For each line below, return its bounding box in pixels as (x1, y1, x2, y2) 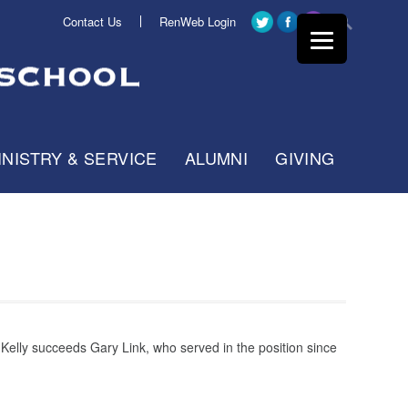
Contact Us (63, 13, 123, 30)
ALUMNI (184, 146, 249, 169)
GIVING (275, 146, 335, 169)
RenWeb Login (158, 13, 236, 30)
